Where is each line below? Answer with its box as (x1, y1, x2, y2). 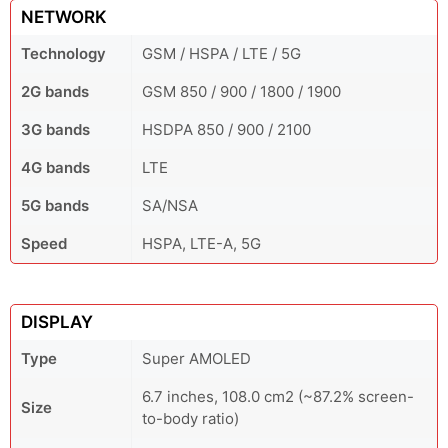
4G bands (21, 158, 90, 177)
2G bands (21, 82, 89, 101)
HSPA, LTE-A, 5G (142, 234, 261, 253)
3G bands (21, 120, 90, 139)
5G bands (21, 196, 89, 215)
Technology (21, 44, 106, 63)
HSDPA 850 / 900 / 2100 (142, 120, 311, 139)
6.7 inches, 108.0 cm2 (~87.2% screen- (142, 387, 414, 406)
